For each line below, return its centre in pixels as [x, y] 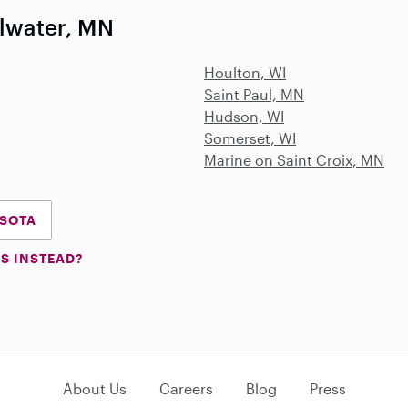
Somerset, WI [250, 138]
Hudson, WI [244, 116]
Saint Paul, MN [254, 94]
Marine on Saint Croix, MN [294, 160]
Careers [186, 388]
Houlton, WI [245, 72]
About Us [94, 388]
